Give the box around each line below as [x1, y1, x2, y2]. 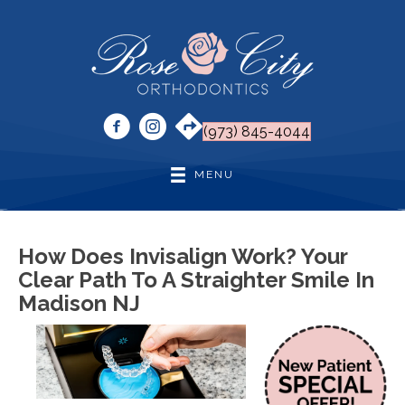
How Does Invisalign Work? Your [18, 243, 347, 270]
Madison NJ [18, 290, 140, 317]
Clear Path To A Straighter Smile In [18, 267, 374, 294]
